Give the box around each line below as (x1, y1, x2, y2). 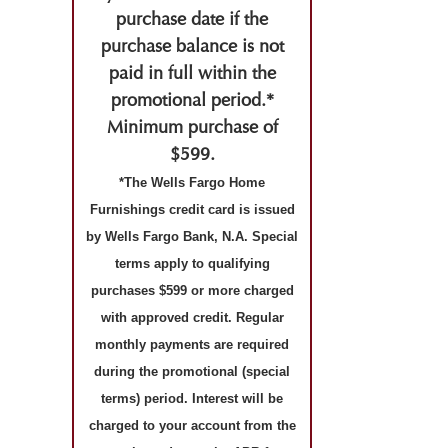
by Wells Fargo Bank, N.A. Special (86, 229, 298, 245)
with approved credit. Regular (100, 310, 284, 326)
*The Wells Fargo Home (119, 175, 265, 191)
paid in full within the (108, 62, 276, 86)
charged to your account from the (88, 418, 296, 434)
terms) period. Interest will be (101, 391, 283, 407)
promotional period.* (110, 89, 274, 113)
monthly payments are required (95, 337, 289, 353)
